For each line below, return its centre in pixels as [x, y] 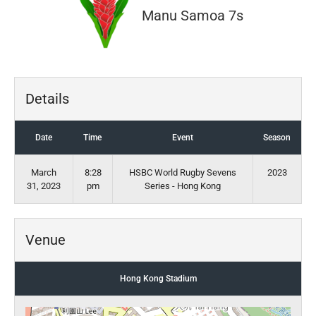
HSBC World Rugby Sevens [183, 172]
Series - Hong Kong [183, 186]
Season [277, 138]
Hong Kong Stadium [158, 279]
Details [47, 99]
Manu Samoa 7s [193, 16]
